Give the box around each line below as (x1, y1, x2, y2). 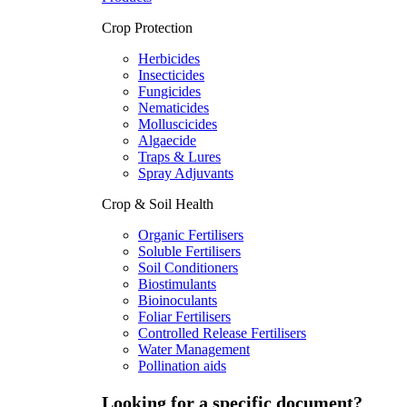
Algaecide (138, 132, 196, 148)
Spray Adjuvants (138, 164, 233, 181)
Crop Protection (102, 19, 193, 35)
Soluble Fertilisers (138, 243, 241, 259)
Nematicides (138, 99, 209, 115)
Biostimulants (138, 275, 216, 292)
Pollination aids (138, 357, 226, 373)
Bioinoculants (138, 292, 217, 308)
